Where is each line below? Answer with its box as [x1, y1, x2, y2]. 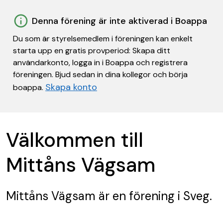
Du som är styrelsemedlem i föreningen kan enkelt [13, 33, 193, 44]
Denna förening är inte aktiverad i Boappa [32, 15, 207, 27]
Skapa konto [45, 81, 97, 93]
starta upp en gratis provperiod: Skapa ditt [13, 45, 170, 56]
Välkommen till [6, 127, 143, 153]
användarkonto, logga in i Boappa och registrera [13, 57, 188, 68]
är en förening [96, 188, 175, 204]
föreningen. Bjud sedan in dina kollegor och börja [13, 69, 188, 80]
